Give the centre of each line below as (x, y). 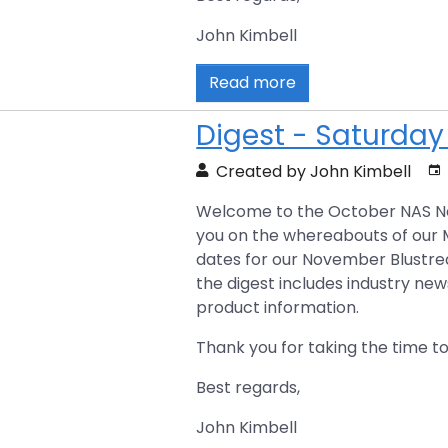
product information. (278, 307)
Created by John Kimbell (312, 171)
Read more (253, 82)
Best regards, (248, 387)
